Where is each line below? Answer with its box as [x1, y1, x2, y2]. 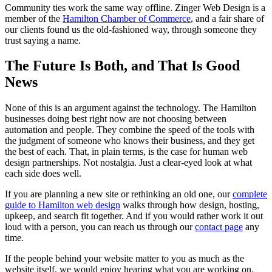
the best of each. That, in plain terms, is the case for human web [5, 146, 248, 157]
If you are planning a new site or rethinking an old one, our [5, 189, 233, 200]
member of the [5, 13, 63, 24]
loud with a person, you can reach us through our [5, 222, 195, 233]
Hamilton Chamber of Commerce [63, 13, 191, 24]
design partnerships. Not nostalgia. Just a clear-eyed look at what [5, 157, 252, 168]
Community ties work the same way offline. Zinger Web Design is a [5, 2, 265, 13]
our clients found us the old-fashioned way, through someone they [5, 24, 257, 35]
